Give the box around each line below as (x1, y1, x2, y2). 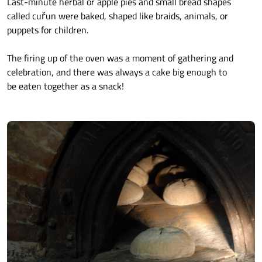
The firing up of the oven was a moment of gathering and (7, 50, 233, 65)
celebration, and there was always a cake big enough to (7, 64, 227, 79)
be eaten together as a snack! (7, 78, 124, 93)
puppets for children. (7, 22, 88, 37)
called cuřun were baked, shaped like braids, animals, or (7, 8, 228, 23)
